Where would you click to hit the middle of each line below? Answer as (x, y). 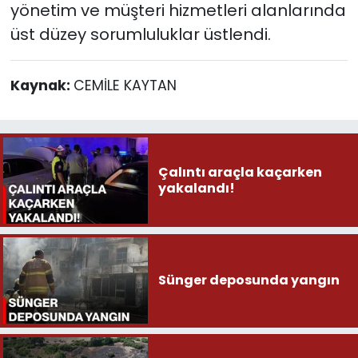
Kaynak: (42, 85)
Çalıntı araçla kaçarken (240, 172)
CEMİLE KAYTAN (125, 85)
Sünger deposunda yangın (249, 280)
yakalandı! (196, 188)
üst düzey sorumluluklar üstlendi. (140, 34)
